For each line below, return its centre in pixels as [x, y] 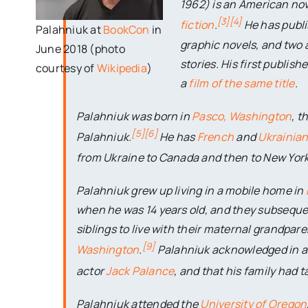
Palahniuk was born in [134, 116]
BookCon [126, 30]
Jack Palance [140, 271]
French [216, 137]
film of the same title [242, 83]
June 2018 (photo [80, 49]
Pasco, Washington [242, 116]
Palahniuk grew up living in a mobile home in [191, 191]
